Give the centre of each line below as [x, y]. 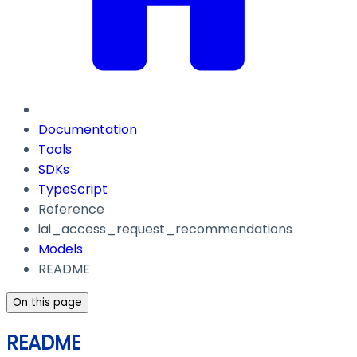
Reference [71, 210]
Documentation [88, 130]
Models [61, 249]
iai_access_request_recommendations [165, 229]
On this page [47, 303]
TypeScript [73, 190]
